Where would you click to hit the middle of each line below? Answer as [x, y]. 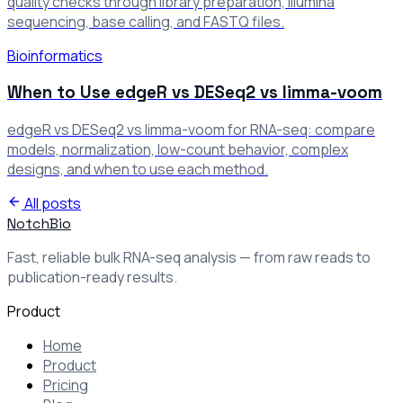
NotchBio [39, 223]
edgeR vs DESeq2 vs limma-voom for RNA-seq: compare [191, 129]
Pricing [66, 385]
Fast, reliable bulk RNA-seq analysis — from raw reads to [189, 257]
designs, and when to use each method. [138, 169]
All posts [51, 203]
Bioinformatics [55, 55]
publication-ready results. [92, 277]
